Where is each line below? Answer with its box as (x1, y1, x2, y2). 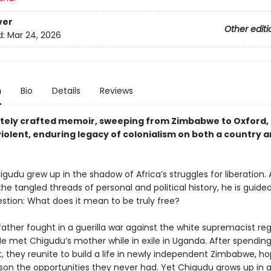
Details (51, 85, 80, 97)
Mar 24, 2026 (7, 29, 61, 42)
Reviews (99, 85, 133, 97)
